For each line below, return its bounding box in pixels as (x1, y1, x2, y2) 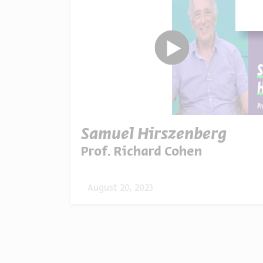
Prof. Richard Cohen (81, 146, 202, 159)
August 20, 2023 (87, 184, 153, 193)
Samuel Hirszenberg (81, 127, 227, 143)
